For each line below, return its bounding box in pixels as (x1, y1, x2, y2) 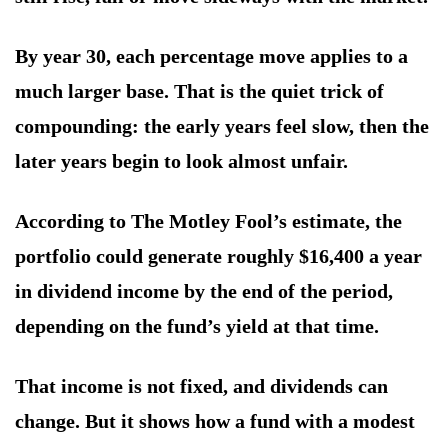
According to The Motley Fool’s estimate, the (15, 210, 402, 233)
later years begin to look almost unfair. (15, 150, 348, 173)
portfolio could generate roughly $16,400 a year (15, 245, 422, 268)
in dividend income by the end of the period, (15, 280, 393, 303)
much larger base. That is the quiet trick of (15, 80, 384, 103)
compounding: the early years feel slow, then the (15, 115, 429, 138)
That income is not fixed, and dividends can (15, 375, 388, 398)
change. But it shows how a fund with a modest (15, 410, 415, 433)
